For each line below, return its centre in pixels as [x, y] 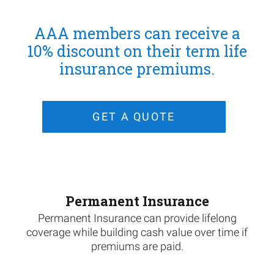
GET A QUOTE [134, 117]
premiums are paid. [137, 246]
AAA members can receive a [137, 33]
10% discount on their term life [137, 51]
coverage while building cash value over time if [137, 232]
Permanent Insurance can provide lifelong [137, 218]
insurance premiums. [137, 69]
